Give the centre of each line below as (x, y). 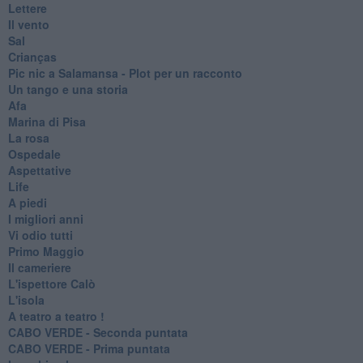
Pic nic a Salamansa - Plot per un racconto (125, 73)
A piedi (27, 202)
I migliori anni (45, 218)
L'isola (26, 299)
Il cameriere (39, 267)
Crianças (32, 56)
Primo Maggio (46, 251)
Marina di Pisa (47, 121)
